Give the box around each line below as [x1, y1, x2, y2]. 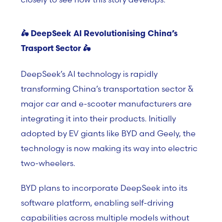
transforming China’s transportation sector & [21, 84, 193, 94]
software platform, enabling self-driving [21, 198, 173, 208]
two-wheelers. [21, 158, 75, 168]
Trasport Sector [21, 45, 81, 53]
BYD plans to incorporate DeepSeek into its [21, 183, 187, 193]
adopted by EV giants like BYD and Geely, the [21, 128, 196, 138]
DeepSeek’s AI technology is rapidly [21, 69, 158, 79]
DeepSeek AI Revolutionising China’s [31, 30, 177, 38]
